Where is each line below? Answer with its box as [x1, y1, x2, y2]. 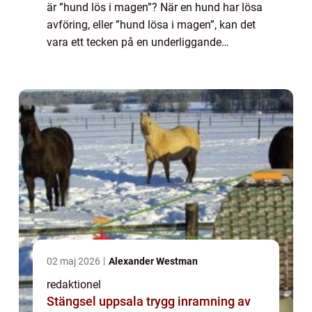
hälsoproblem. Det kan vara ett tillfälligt [47, 52, 240, 66]
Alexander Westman [109, 255, 198, 267]
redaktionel [47, 277, 101, 291]
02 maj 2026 [47, 255, 102, 267]
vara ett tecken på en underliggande [47, 35, 221, 49]
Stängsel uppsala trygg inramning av [47, 293, 146, 309]
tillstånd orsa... [47, 70, 119, 84]
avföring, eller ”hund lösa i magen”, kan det [47, 17, 256, 31]
